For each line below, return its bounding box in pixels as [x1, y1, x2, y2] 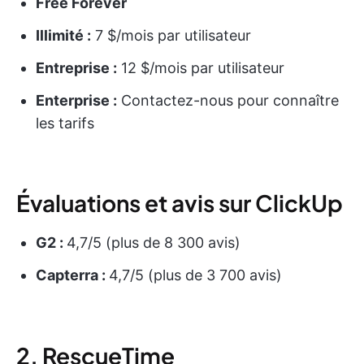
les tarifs [36, 114, 94, 132]
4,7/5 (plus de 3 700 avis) [109, 266, 282, 284]
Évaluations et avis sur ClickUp [16, 188, 343, 217]
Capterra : [36, 266, 109, 284]
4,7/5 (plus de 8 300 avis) [67, 233, 240, 251]
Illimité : [36, 26, 91, 44]
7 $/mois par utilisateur [91, 26, 251, 44]
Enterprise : [36, 91, 117, 109]
